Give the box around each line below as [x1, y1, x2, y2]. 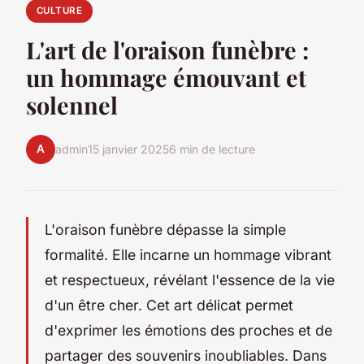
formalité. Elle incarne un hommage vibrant [45, 245, 331, 263]
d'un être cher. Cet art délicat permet [45, 296, 293, 314]
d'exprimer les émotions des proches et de [45, 321, 332, 339]
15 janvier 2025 [88, 142, 169, 157]
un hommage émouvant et [26, 61, 306, 93]
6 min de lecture [169, 142, 255, 157]
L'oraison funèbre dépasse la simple [45, 220, 286, 238]
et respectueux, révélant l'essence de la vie [45, 271, 335, 288]
